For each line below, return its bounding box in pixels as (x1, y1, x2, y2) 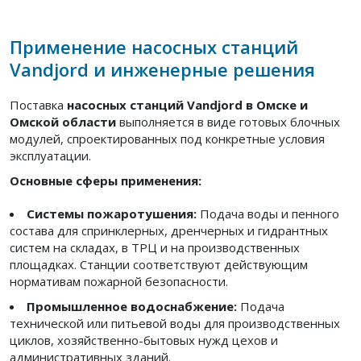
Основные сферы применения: (10, 172, 201, 189)
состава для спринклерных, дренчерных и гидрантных (10, 222, 328, 239)
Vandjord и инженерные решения (10, 56, 315, 81)
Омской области (10, 113, 116, 130)
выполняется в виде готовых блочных (116, 113, 340, 130)
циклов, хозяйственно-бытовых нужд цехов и (10, 331, 278, 348)
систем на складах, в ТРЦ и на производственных (10, 239, 300, 255)
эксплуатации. (10, 147, 91, 164)
